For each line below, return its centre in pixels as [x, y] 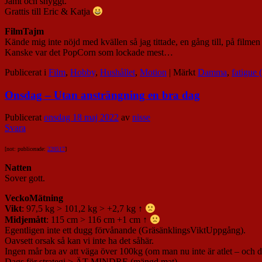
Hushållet [118, 73]
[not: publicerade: [26, 149]
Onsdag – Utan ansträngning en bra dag [102, 95]
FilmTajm [24, 32]
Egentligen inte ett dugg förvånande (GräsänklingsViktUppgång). [125, 230]
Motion [153, 73]
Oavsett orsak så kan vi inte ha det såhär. [79, 241]
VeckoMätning [34, 198]
